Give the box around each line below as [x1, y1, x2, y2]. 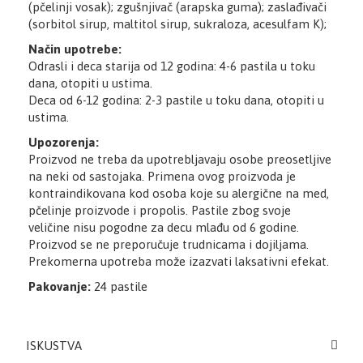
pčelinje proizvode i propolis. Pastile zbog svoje [28, 203, 291, 217]
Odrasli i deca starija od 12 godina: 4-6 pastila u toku [28, 58, 315, 73]
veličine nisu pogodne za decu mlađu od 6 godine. [28, 220, 299, 234]
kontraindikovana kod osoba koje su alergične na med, [28, 186, 329, 200]
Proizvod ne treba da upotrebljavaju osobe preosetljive [28, 152, 331, 166]
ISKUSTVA [26, 338, 82, 352]
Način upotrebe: [28, 41, 122, 56]
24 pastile [94, 279, 147, 293]
